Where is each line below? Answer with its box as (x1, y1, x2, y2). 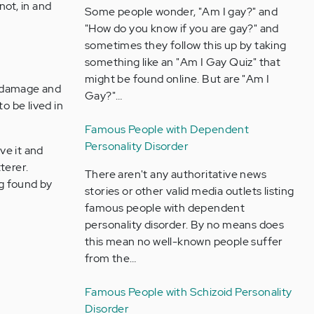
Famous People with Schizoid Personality (84, 285, 292, 299)
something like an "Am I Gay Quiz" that (84, 55, 281, 69)
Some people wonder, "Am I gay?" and (84, 4, 278, 19)
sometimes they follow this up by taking (84, 38, 287, 53)
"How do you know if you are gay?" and (84, 21, 279, 36)
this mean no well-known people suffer (84, 234, 283, 249)
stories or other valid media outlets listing (84, 184, 294, 198)
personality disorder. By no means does (84, 217, 285, 232)
